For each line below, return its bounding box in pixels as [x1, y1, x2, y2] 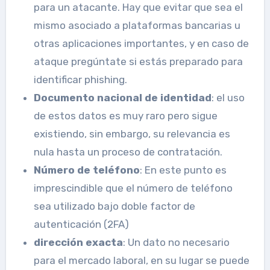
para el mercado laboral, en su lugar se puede [33, 254, 250, 266]
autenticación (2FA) [33, 218, 129, 230]
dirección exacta [33, 236, 123, 248]
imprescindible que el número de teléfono [33, 181, 233, 194]
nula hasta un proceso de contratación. [33, 145, 222, 158]
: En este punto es [139, 163, 227, 176]
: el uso [211, 91, 245, 104]
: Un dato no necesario [122, 236, 230, 248]
